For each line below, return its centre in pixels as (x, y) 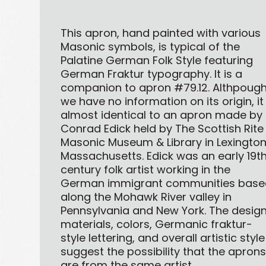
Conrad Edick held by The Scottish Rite (162, 129)
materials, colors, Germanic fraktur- (157, 224)
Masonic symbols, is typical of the (151, 47)
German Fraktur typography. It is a (152, 74)
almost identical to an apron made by (162, 115)
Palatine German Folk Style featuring (157, 61)
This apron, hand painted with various (161, 33)
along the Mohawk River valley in (146, 197)
